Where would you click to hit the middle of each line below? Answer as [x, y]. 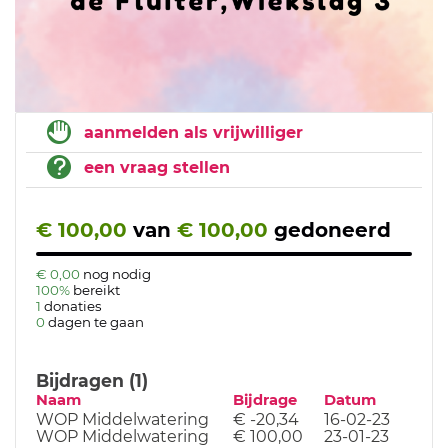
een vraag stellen [157, 168]
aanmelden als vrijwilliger [193, 133]
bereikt [96, 290]
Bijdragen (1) [92, 381]
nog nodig [117, 274]
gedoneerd [332, 230]
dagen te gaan [96, 322]
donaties [73, 306]
